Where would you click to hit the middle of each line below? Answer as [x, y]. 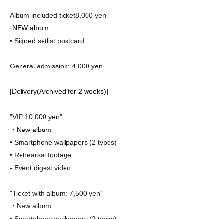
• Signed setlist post [40, 40]
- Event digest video [40, 167]
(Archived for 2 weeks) [71, 91]
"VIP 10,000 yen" [36, 117]
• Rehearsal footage [41, 155]
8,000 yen [91, 15]
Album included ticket [43, 15]
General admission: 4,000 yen [56, 66]
